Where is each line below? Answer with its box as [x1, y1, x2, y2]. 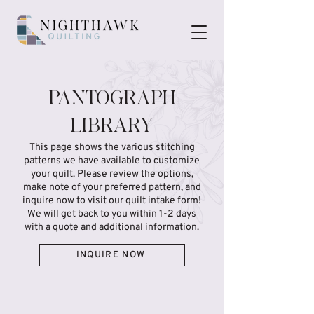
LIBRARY [70, 116, 154, 139]
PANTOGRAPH [48, 88, 176, 111]
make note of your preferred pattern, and [22, 182, 201, 193]
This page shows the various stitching [29, 142, 195, 153]
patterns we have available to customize [24, 155, 200, 167]
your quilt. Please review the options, [30, 168, 193, 180]
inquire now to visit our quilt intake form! [22, 195, 201, 207]
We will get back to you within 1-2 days [27, 208, 196, 220]
